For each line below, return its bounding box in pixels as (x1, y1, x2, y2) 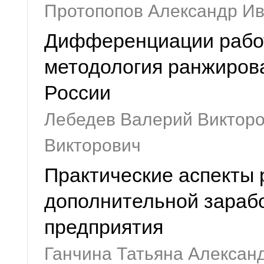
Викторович (44, 136, 141, 155)
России (44, 82, 111, 104)
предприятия (44, 216, 163, 238)
